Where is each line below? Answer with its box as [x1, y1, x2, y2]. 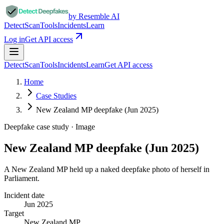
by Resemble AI [68, 12, 119, 20]
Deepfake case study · [4, 122, 75, 131]
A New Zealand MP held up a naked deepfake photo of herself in [4, 164, 209, 173]
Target [4, 208, 24, 217]
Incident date [4, 190, 44, 199]
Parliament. [4, 173, 39, 182]
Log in [4, 35, 25, 43]
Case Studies [36, 91, 76, 100]
